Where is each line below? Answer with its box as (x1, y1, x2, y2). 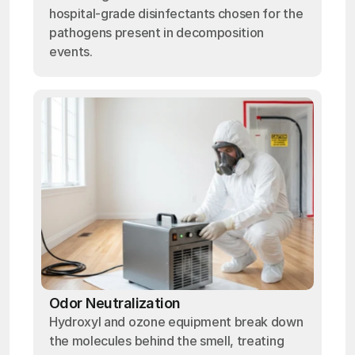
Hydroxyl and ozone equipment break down (49, 314, 303, 330)
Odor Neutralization (49, 295, 181, 311)
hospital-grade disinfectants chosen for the (49, 6, 303, 21)
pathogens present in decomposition (49, 25, 265, 40)
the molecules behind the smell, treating (49, 333, 284, 349)
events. (49, 44, 93, 59)
